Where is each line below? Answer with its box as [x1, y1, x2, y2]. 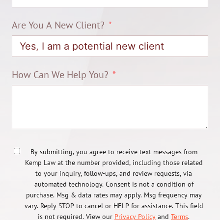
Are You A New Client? [12, 19, 105, 32]
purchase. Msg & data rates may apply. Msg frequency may [26, 191, 202, 200]
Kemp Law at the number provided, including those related [25, 158, 203, 167]
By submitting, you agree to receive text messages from [30, 147, 197, 157]
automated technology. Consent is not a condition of [34, 180, 193, 189]
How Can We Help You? [12, 68, 109, 82]
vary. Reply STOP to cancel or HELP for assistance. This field [24, 201, 203, 211]
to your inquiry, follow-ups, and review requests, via [35, 169, 192, 178]
